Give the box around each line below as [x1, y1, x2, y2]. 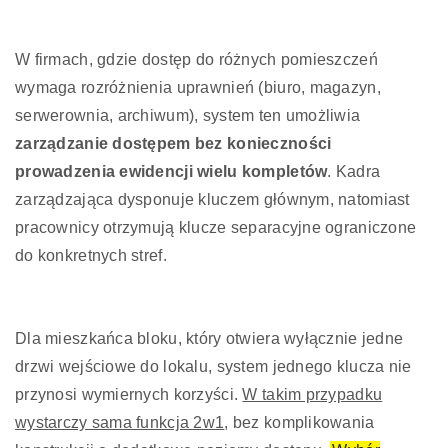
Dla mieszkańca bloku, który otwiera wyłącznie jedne [15, 329, 404, 347]
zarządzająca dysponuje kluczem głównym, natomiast [15, 190, 410, 208]
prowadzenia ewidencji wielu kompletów [15, 162, 328, 180]
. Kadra [327, 162, 381, 180]
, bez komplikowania [224, 413, 375, 431]
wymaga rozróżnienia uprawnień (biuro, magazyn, [15, 78, 381, 96]
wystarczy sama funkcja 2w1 [15, 413, 225, 431]
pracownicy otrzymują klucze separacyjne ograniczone [15, 218, 417, 236]
